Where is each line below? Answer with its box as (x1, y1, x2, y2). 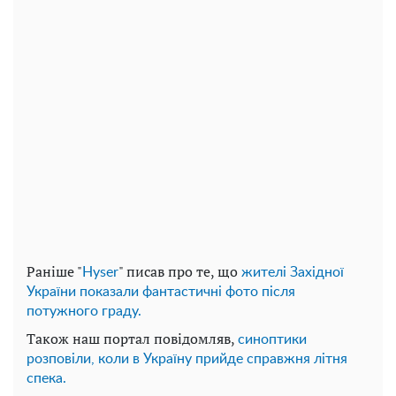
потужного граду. (27, 304, 141, 319)
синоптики (238, 332, 307, 347)
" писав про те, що (118, 262, 241, 282)
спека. (27, 371, 66, 386)
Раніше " (27, 262, 82, 282)
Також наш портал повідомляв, (27, 329, 238, 349)
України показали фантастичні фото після (27, 285, 295, 300)
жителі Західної (241, 265, 344, 280)
